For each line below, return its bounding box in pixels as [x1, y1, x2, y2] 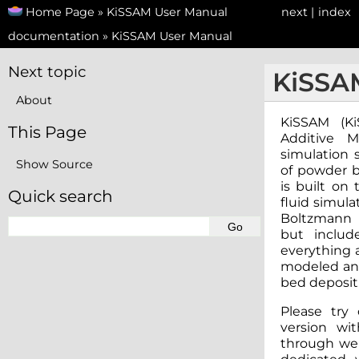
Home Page [26, 5, 95, 19]
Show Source [16, 157, 93, 171]
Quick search [8, 186, 113, 206]
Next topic [8, 63, 87, 81]
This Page [8, 122, 87, 142]
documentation [8, 29, 99, 43]
